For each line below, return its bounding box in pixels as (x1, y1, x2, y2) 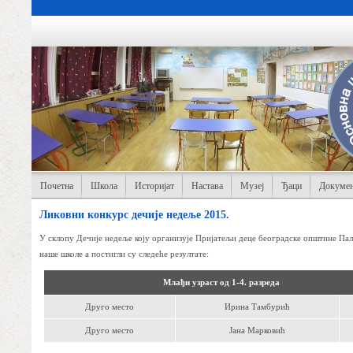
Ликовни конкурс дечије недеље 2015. (39, 209, 229, 221)
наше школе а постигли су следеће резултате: (39, 249, 209, 258)
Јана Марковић (229, 325, 285, 335)
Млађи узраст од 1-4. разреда (162, 277, 280, 287)
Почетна (40, 180, 73, 191)
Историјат (135, 180, 174, 191)
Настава (191, 180, 223, 191)
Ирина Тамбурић (225, 302, 290, 311)
